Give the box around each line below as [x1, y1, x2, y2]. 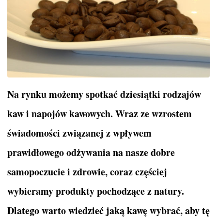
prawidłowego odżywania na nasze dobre [7, 145, 175, 159]
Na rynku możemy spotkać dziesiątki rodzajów [7, 87, 201, 101]
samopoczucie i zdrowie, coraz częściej [7, 164, 167, 179]
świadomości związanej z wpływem [7, 125, 152, 140]
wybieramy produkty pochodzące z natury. [7, 184, 184, 198]
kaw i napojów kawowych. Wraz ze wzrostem [7, 106, 192, 121]
